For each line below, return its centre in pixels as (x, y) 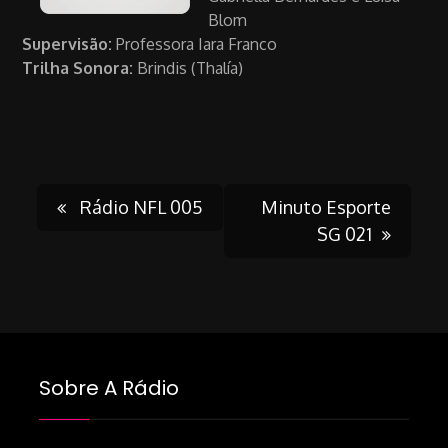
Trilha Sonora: (80, 67)
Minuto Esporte (325, 206)
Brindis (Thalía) (190, 67)
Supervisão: (67, 43)
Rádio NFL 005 (140, 206)
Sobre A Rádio (108, 387)
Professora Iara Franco (195, 43)
